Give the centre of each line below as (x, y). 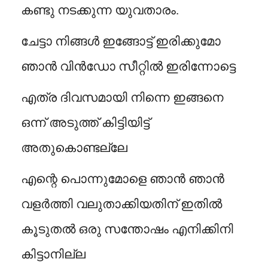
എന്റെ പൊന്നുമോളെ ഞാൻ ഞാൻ (123, 179)
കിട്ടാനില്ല (53, 255)
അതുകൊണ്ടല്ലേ (74, 148)
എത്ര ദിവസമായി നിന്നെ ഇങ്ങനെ (122, 98)
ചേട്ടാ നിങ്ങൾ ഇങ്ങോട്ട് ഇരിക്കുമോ (121, 42)
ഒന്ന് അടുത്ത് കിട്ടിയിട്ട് (85, 123)
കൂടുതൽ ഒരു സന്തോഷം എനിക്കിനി (127, 229)
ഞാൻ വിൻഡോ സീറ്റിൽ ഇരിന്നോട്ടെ (128, 67)
